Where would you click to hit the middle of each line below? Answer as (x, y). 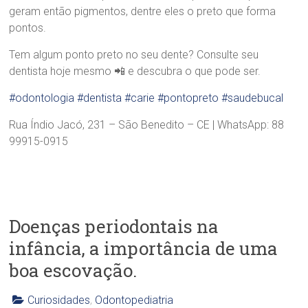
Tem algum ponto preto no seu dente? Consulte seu (134, 54)
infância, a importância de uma (144, 248)
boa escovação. (73, 270)
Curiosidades (59, 300)
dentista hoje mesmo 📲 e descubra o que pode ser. (135, 71)
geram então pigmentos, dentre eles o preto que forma (143, 11)
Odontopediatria (134, 300)
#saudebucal (253, 98)
